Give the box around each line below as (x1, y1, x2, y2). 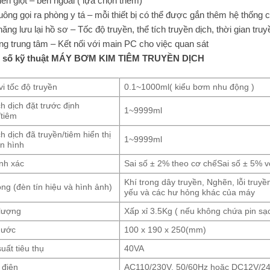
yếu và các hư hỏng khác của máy (124, 188, 255, 198)
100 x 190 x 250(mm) (124, 225, 206, 235)
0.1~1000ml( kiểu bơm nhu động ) (124, 83, 254, 92)
